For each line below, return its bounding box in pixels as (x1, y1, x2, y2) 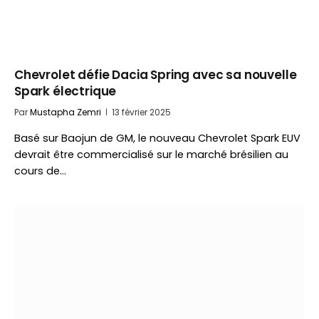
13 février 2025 (112, 106, 171, 118)
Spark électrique (14, 83, 117, 100)
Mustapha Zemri (30, 106, 101, 118)
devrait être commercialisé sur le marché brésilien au (14, 147, 288, 162)
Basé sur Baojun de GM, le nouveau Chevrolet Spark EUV (14, 131, 300, 145)
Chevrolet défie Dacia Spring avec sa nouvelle (14, 66, 297, 83)
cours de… (14, 164, 66, 178)
